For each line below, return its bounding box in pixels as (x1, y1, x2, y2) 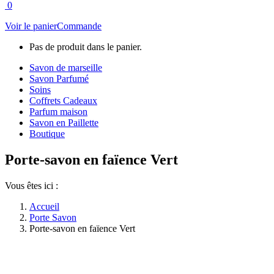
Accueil (29, 201, 59, 212)
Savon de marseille (29, 62, 102, 73)
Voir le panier (5, 20, 57, 31)
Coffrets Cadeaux (29, 95, 97, 106)
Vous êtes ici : (5, 180, 58, 191)
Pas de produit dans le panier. (29, 41, 142, 52)
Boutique (29, 128, 65, 139)
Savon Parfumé (29, 73, 89, 84)
